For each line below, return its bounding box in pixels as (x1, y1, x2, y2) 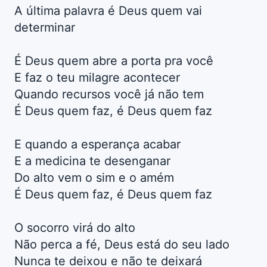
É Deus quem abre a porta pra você (14, 54, 213, 69)
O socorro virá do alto (14, 221, 135, 235)
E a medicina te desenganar (14, 154, 170, 169)
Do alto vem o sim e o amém (14, 170, 174, 185)
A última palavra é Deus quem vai (14, 4, 202, 18)
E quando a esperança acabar (14, 137, 181, 152)
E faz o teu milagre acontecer (14, 70, 180, 85)
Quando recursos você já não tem (14, 87, 204, 102)
